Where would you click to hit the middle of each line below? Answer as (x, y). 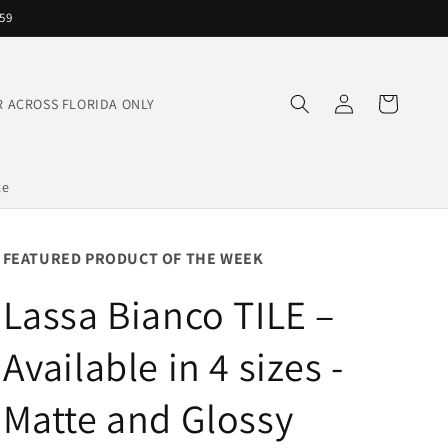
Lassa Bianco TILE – (168, 314)
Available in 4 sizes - (173, 366)
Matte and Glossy (148, 418)
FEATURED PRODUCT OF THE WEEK (133, 258)
